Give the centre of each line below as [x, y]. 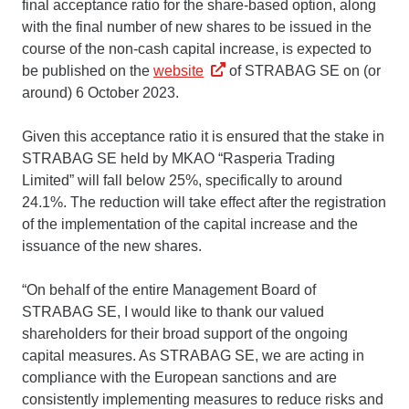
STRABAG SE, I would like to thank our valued [173, 311]
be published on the [88, 70]
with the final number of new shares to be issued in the [197, 26]
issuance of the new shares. [112, 246]
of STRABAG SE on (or [303, 70]
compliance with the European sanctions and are [179, 377]
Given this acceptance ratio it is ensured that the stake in [203, 136]
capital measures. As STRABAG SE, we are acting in [193, 355]
